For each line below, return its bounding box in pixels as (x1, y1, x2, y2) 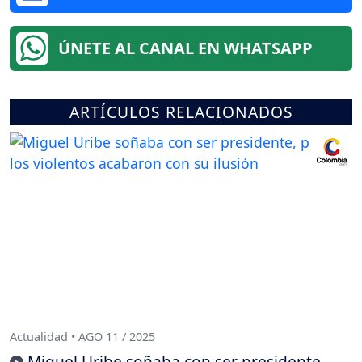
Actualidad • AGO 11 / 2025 (10, 328, 155, 344)
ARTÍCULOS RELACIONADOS (69, 101, 293, 124)
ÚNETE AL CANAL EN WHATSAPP (58, 37, 313, 60)
